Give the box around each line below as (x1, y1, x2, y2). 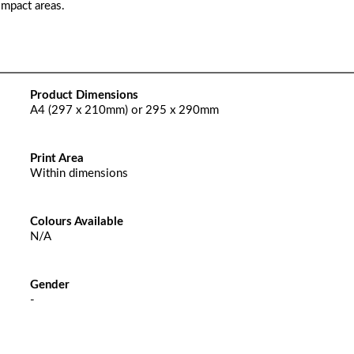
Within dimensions (29, 168, 128, 179)
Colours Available (29, 216, 123, 228)
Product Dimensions (29, 89, 138, 101)
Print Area (29, 153, 84, 164)
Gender (29, 279, 70, 291)
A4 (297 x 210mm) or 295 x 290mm (29, 104, 219, 116)
